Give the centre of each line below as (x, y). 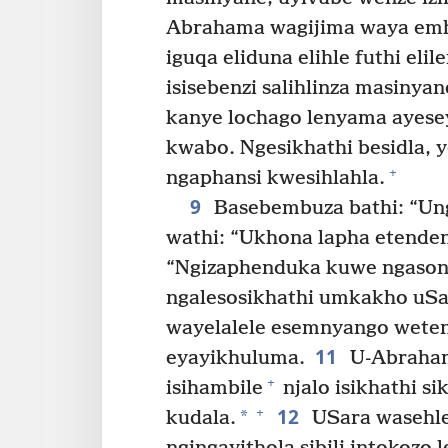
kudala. (201, 418)
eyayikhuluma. (235, 358)
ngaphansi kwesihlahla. (275, 178)
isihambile (214, 388)
